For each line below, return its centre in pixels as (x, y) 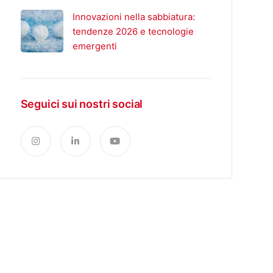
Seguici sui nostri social (82, 104)
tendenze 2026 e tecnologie (133, 31)
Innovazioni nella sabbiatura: (133, 17)
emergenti (94, 46)
